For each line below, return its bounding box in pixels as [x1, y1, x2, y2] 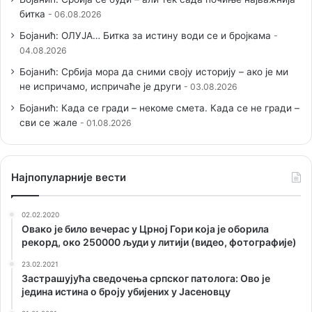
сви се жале [19, 116, 77, 128]
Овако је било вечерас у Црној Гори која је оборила [22, 222, 269, 235]
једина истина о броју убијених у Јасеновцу [22, 285, 231, 297]
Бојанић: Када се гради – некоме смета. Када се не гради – [19, 102, 299, 114]
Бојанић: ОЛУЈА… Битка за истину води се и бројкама [19, 29, 271, 41]
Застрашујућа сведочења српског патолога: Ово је [22, 272, 270, 284]
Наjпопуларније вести [11, 170, 126, 184]
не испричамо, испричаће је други [19, 80, 181, 92]
